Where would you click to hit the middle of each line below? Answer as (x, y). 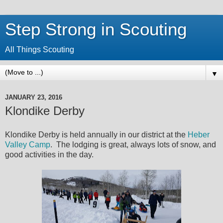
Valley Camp (28, 144)
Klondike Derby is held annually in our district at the (96, 134)
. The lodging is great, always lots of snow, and (133, 144)
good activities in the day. (49, 154)
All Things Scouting (40, 50)
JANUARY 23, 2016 (34, 97)
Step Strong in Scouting (96, 29)
